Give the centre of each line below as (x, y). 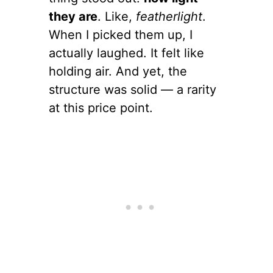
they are (73, 16)
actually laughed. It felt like (126, 53)
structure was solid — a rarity (133, 89)
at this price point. (101, 108)
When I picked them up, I (121, 34)
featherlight (169, 16)
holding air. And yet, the (118, 71)
